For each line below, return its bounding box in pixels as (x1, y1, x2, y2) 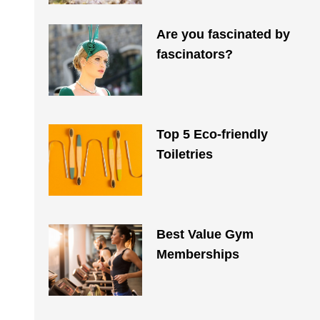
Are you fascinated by (156, 27, 290, 41)
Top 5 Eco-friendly (156, 127, 268, 141)
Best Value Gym (156, 227, 254, 241)
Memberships (156, 247, 239, 261)
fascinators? (156, 47, 233, 61)
